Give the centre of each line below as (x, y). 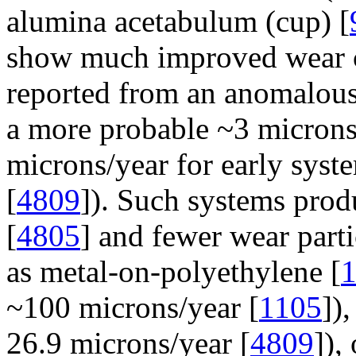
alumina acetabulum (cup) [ (178, 21)
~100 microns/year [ (133, 307)
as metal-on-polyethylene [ (174, 271)
